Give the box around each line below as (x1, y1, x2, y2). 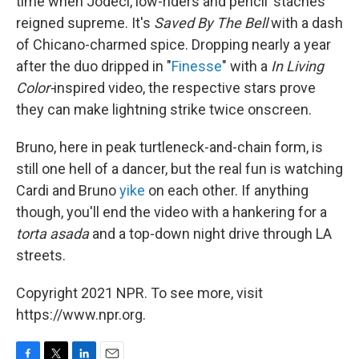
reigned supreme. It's (16, 14, 154, 31)
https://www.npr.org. (16, 305, 146, 323)
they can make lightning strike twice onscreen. (16, 100, 312, 118)
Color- (16, 79, 54, 96)
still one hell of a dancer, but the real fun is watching (16, 159, 343, 177)
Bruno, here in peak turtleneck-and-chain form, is (16, 138, 323, 155)
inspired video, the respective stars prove (54, 79, 316, 96)
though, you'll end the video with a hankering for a (16, 203, 327, 220)
